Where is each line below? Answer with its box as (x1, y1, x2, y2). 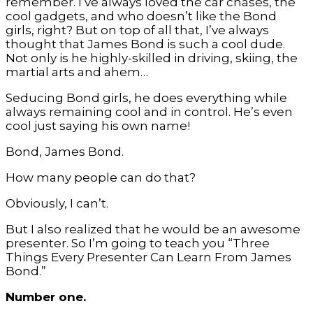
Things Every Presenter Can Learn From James (6, 250, 291, 265)
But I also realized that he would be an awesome (6, 222, 300, 237)
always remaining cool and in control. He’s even (6, 105, 293, 119)
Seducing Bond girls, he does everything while (6, 91, 287, 105)
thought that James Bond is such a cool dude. (6, 37, 285, 52)
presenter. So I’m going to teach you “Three (6, 236, 270, 251)
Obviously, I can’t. (6, 196, 108, 211)
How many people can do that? (6, 170, 196, 185)
